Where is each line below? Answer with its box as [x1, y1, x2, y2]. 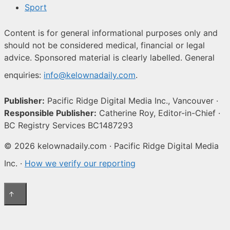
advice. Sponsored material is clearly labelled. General [4, 52, 215, 63]
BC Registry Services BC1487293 [4, 120, 133, 130]
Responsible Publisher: [4, 107, 97, 118]
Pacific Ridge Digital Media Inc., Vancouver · [45, 95, 218, 106]
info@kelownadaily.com [44, 69, 136, 80]
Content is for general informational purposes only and [4, 27, 218, 38]
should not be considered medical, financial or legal [4, 40, 205, 50]
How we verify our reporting [25, 158, 136, 168]
